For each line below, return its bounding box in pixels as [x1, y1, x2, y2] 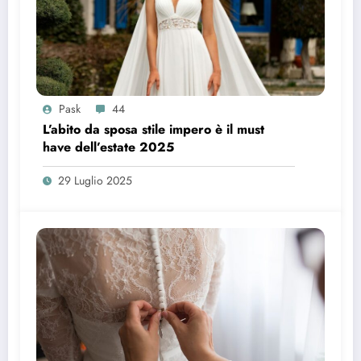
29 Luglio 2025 [58, 172, 132, 189]
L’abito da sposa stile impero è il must [43, 120, 264, 139]
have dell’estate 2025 [43, 138, 174, 157]
